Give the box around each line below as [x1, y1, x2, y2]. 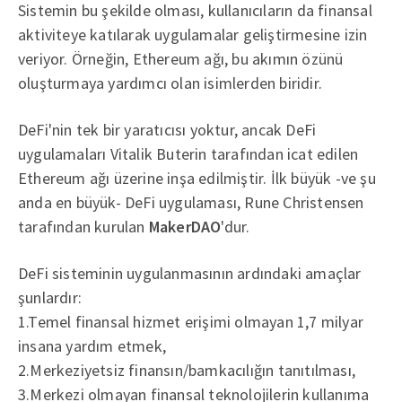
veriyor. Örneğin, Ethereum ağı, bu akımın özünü [18, 48, 344, 70]
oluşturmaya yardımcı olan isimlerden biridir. [18, 73, 322, 94]
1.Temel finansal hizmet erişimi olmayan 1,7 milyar [18, 311, 363, 333]
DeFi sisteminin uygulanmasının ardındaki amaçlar [18, 263, 362, 284]
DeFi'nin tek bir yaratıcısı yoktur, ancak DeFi [18, 119, 317, 141]
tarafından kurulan [18, 216, 149, 238]
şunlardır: [18, 287, 82, 309]
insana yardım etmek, [18, 336, 166, 357]
